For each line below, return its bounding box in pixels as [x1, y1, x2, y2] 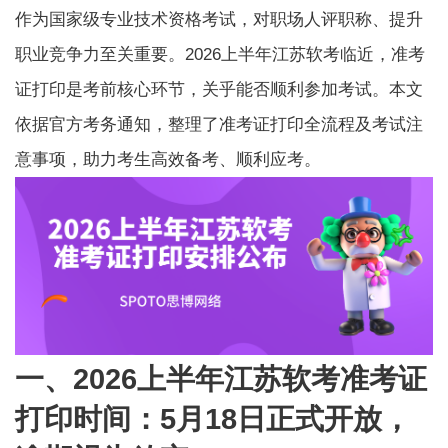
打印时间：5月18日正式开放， [15, 402, 412, 435]
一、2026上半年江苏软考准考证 [15, 362, 428, 395]
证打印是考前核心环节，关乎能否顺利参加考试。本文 [15, 80, 424, 100]
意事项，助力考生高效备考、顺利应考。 [15, 150, 322, 170]
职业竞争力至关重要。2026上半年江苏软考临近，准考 [15, 45, 426, 65]
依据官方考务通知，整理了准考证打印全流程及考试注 [15, 115, 424, 135]
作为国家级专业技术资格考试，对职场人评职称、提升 [15, 10, 424, 30]
